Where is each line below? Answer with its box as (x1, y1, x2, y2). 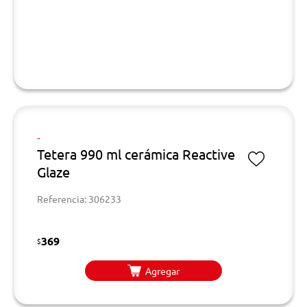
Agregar (145, 264, 180, 277)
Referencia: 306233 (37, 193, 121, 205)
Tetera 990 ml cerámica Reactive (37, 145, 235, 162)
